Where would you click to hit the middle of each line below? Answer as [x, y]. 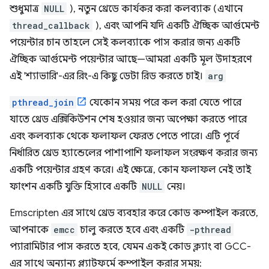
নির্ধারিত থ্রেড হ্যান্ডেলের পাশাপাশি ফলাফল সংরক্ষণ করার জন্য [134, 153]
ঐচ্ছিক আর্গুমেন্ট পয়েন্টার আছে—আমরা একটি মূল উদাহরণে [131, 59]
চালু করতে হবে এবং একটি [132, 230]
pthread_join [43, 102]
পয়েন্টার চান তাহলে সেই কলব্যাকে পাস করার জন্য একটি [125, 43]
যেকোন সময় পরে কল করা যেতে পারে [164, 103]
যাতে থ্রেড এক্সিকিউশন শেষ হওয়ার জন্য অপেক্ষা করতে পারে [128, 119]
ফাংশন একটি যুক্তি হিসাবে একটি [74, 187]
